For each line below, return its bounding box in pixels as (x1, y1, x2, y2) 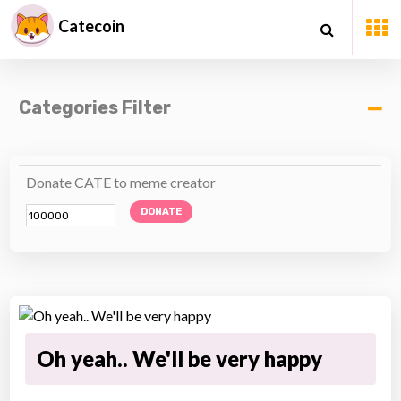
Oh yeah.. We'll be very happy (37, 346, 323, 371)
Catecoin (58, 16, 124, 36)
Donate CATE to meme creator (26, 174, 217, 191)
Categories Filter (19, 97, 172, 118)
